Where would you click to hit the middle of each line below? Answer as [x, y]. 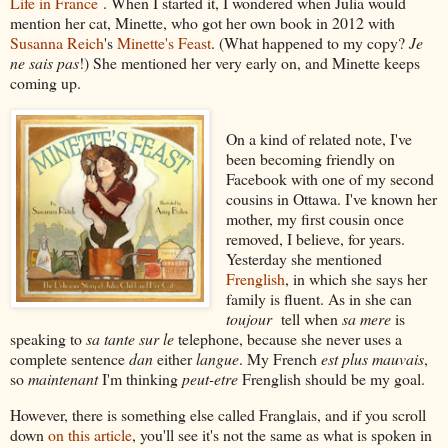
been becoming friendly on [310, 158]
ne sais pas [44, 62]
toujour [250, 318]
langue [217, 358]
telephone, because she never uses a [288, 338]
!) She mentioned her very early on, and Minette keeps [249, 62]
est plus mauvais [372, 358]
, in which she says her [355, 278]
